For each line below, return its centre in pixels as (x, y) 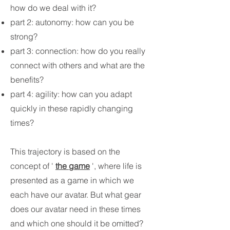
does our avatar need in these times (75, 209)
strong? (24, 36)
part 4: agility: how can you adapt (71, 94)
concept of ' (33, 166)
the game (73, 166)
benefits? (27, 80)
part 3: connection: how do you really (78, 51)
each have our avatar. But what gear (76, 195)
